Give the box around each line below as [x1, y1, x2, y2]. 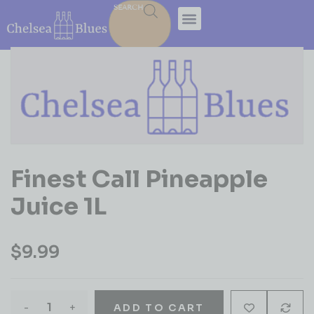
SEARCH [114, 3, 144, 12]
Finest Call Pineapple [11, 163, 268, 194]
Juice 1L [11, 191, 107, 221]
